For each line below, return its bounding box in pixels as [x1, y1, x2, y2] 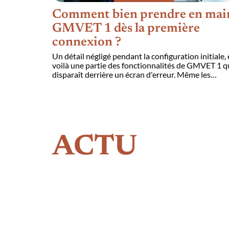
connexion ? [52, 36, 121, 49]
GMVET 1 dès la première [52, 22, 200, 35]
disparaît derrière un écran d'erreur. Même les [52, 69, 211, 79]
